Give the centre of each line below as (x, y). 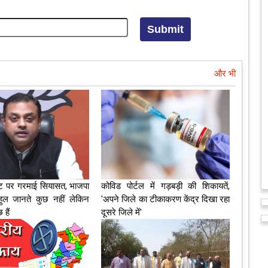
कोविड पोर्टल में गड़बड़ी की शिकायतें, (165, 186)
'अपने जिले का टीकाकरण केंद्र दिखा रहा (165, 200)
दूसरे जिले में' (122, 213)
